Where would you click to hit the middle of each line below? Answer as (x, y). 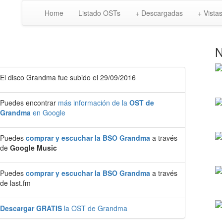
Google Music (33, 148)
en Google (48, 112)
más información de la (94, 103)
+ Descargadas (159, 13)
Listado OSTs (99, 13)
